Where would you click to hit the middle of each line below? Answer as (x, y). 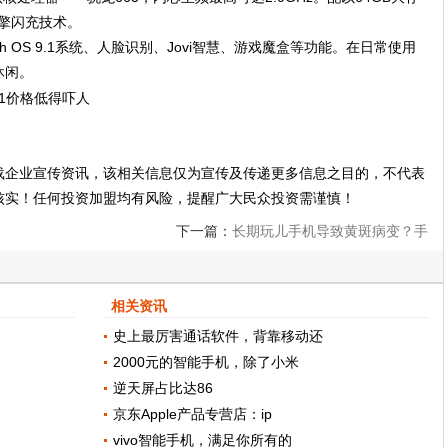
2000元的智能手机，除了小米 (206, 362)
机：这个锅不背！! (370, 271)
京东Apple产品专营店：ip (193, 414)
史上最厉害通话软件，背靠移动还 (218, 336)
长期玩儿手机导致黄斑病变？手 (330, 231)
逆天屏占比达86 (163, 388)
